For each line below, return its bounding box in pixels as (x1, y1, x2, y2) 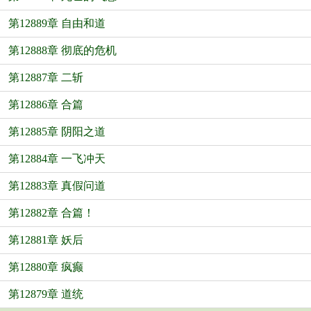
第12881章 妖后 (8, 234, 83, 246)
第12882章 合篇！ (8, 207, 94, 219)
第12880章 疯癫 (8, 261, 83, 273)
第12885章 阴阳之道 (8, 126, 106, 137)
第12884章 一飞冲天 (8, 153, 106, 165)
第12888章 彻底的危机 (8, 44, 117, 56)
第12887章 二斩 (8, 72, 83, 83)
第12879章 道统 (8, 288, 83, 300)
